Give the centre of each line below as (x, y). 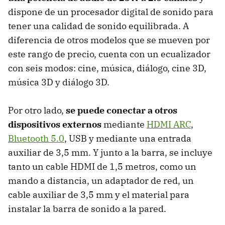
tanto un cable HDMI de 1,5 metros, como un (102, 167)
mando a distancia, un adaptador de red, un (101, 181)
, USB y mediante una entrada (128, 139)
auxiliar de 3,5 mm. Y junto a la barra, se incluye (110, 153)
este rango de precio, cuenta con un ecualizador (109, 54)
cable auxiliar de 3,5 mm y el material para (99, 195)
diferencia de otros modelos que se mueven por (109, 40)
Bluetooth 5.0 (36, 139)
